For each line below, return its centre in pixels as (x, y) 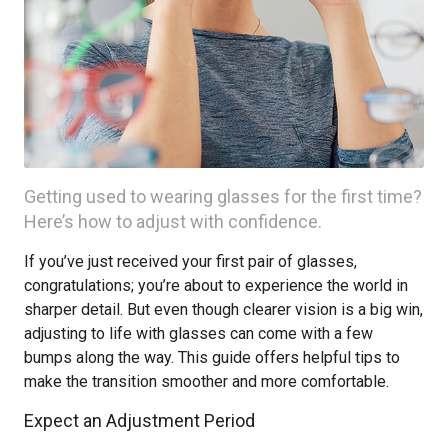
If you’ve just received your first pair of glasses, (190, 261)
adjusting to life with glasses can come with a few (198, 333)
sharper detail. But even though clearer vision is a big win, (223, 309)
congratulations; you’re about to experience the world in (216, 285)
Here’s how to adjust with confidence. (173, 221)
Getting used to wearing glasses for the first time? (223, 196)
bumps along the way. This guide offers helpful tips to (212, 357)
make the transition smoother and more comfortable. (206, 381)
